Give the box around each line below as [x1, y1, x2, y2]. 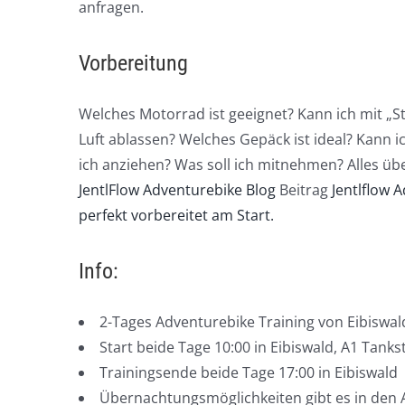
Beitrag [276, 179, 332, 200]
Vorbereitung [79, 50, 188, 76]
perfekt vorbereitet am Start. [79, 204, 274, 225]
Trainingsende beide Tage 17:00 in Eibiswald [99, 362, 398, 382]
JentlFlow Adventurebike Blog [79, 179, 276, 200]
